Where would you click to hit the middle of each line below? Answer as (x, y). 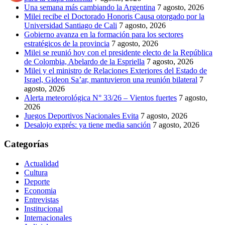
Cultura (36, 173)
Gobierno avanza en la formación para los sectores (104, 34)
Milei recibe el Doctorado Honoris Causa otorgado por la (114, 16)
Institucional (43, 209)
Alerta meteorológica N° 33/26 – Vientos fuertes (100, 97)
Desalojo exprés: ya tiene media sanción (87, 125)
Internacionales (48, 218)
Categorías (26, 144)
